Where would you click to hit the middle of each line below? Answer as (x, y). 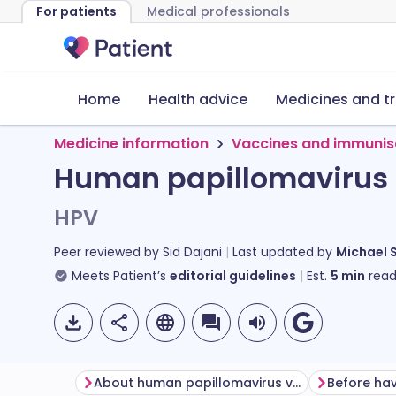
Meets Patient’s (119, 276)
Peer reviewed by (108, 252)
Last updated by (284, 252)
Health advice (198, 99)
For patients (76, 11)
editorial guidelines (233, 276)
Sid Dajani (192, 252)
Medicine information (131, 144)
